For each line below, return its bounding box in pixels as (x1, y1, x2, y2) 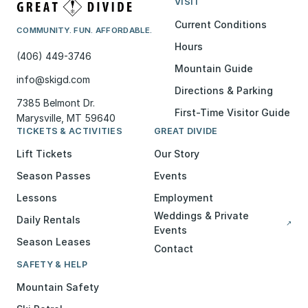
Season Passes (16, 169, 91, 181)
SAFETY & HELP (16, 259, 87, 269)
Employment (154, 191, 213, 203)
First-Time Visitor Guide (175, 106, 290, 118)
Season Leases (16, 235, 91, 247)
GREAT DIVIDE (154, 126, 218, 136)
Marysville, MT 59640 (16, 112, 115, 124)
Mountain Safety (16, 280, 99, 293)
